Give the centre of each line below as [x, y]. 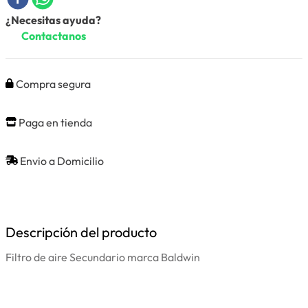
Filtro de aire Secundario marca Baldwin [103, 257]
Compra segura [53, 84]
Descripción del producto [81, 232]
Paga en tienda [54, 122]
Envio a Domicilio [60, 161]
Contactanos [53, 36]
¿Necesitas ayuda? [53, 20]
